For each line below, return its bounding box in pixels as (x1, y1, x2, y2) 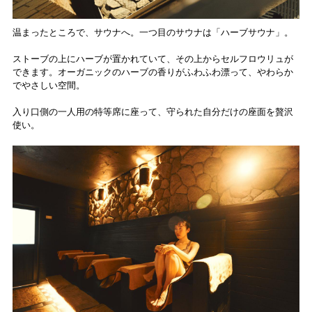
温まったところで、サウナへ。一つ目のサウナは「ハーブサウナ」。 (12, 26, 293, 38)
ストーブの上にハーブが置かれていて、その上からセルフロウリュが (12, 53, 293, 64)
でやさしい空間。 (12, 79, 85, 91)
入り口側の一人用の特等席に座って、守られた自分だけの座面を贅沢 (12, 106, 293, 117)
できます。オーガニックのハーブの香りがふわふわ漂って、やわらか (12, 66, 293, 77)
